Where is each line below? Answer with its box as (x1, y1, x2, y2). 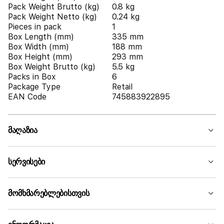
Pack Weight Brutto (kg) (8, 2, 99, 11)
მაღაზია (8, 125, 37, 135)
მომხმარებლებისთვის (8, 188, 89, 198)
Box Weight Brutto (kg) (8, 62, 95, 71)
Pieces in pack (8, 22, 61, 31)
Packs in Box (8, 72, 55, 81)
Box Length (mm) (8, 32, 74, 41)
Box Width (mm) (8, 42, 69, 51)
